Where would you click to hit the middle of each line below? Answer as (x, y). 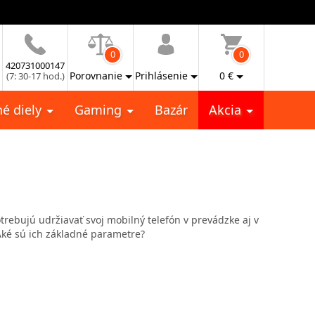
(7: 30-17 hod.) (35, 76)
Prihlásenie (161, 76)
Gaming (100, 110)
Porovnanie (96, 76)
